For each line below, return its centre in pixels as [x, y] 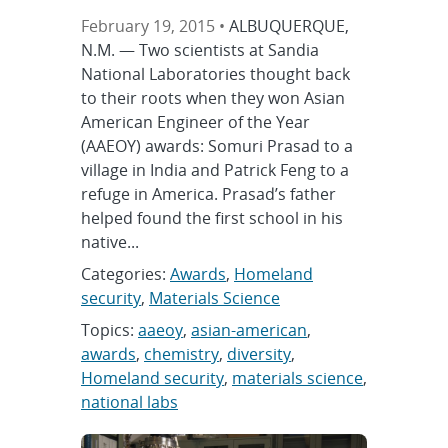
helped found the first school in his [212, 218]
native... [110, 242]
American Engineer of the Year [195, 122]
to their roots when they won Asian [213, 98]
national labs [129, 402]
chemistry [181, 354]
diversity [259, 354]
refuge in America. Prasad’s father [208, 194]
